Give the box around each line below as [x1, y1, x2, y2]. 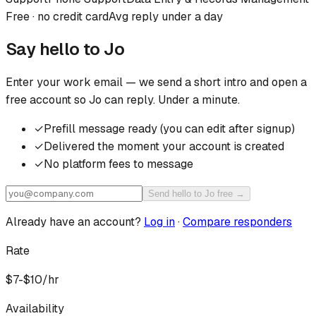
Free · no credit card [6, 8, 109, 24]
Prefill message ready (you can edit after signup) [44, 121, 295, 136]
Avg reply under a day [109, 8, 223, 24]
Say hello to [6, 37, 104, 60]
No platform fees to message [44, 156, 193, 171]
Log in [144, 214, 175, 229]
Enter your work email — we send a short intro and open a [6, 74, 307, 90]
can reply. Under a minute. [102, 92, 240, 107]
